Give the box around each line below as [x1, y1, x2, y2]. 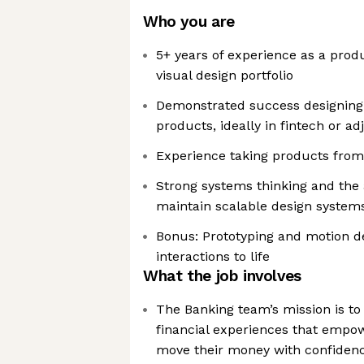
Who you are [143, 12, 235, 31]
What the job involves [143, 266, 301, 285]
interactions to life [156, 249, 270, 264]
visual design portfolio [156, 67, 293, 83]
